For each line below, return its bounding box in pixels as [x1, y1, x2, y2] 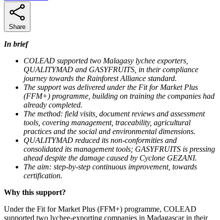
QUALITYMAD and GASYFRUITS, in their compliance [24, 65, 198, 74]
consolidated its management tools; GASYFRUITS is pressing [24, 144, 215, 153]
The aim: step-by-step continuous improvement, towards [24, 162, 197, 171]
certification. [24, 171, 62, 180]
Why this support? [4, 188, 66, 196]
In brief [4, 39, 28, 48]
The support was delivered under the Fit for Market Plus [24, 82, 198, 91]
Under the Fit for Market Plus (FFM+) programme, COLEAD [4, 204, 196, 213]
